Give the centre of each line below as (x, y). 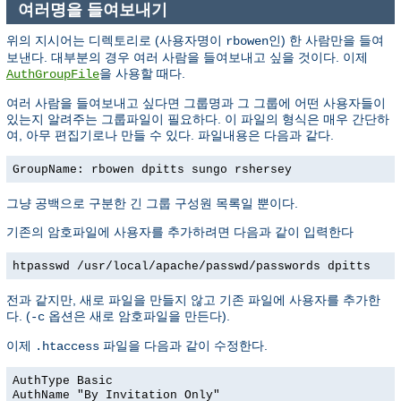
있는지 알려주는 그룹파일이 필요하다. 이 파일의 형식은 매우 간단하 (198, 119)
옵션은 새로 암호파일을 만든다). (137, 316)
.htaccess (67, 346)
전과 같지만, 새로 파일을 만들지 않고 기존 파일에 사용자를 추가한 (193, 299)
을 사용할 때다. (142, 73)
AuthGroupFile (53, 74)
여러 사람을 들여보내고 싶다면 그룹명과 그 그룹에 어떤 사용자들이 (196, 102)
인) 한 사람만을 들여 (326, 40)
